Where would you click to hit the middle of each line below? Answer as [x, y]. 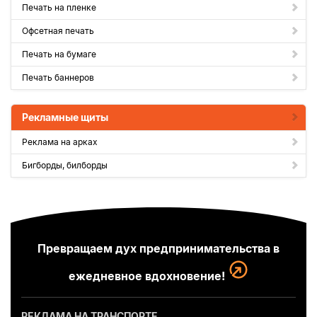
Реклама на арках [60, 142]
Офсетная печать [58, 31]
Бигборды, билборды [65, 165]
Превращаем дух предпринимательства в [158, 248]
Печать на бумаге [59, 54]
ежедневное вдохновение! [148, 276]
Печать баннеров [58, 77]
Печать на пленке [59, 7]
